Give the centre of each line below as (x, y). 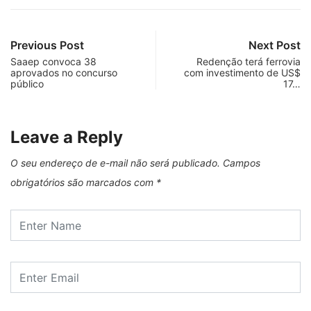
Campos (242, 163)
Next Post (275, 45)
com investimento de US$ (242, 73)
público (27, 84)
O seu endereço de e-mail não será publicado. (115, 163)
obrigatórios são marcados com (83, 182)
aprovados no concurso (64, 73)
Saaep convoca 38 (53, 61)
